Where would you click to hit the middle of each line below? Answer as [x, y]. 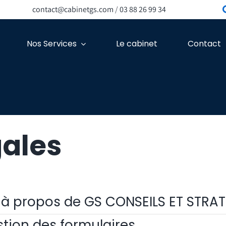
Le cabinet [136, 44]
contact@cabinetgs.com [73, 9]
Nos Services [51, 44]
